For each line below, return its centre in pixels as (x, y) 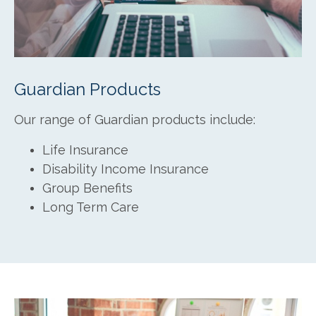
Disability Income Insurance (126, 169)
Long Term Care (91, 207)
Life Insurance (85, 150)
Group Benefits (87, 188)
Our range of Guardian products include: (135, 120)
